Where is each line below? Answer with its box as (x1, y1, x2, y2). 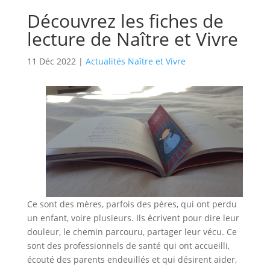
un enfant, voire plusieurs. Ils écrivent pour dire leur (27, 212, 239, 224)
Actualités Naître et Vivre (85, 55, 186, 67)
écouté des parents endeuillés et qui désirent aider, (27, 253, 237, 265)
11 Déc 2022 (27, 55, 76, 67)
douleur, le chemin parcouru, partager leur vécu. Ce (27, 225, 237, 237)
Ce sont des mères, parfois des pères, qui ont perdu (27, 198, 237, 210)
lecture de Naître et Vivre (27, 26, 238, 51)
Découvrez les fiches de (27, 8, 224, 33)
